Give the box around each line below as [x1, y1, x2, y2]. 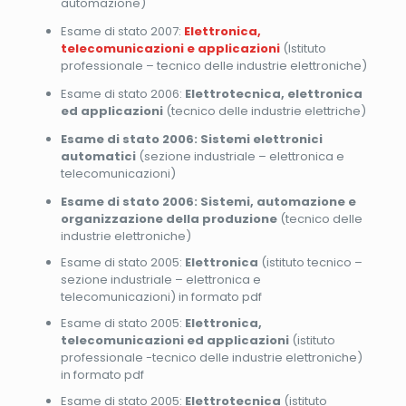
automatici [60, 147, 136, 165]
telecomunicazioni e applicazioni [60, 39, 280, 57]
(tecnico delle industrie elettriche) [162, 101, 366, 120]
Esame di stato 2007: [60, 22, 184, 40]
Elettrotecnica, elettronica [184, 84, 362, 102]
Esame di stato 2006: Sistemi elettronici [60, 130, 323, 148]
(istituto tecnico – [257, 253, 362, 271]
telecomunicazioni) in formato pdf [60, 287, 262, 305]
